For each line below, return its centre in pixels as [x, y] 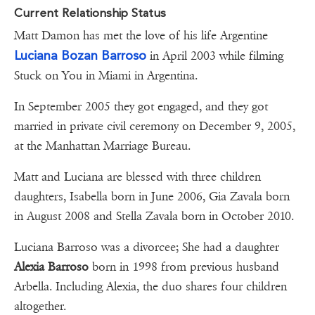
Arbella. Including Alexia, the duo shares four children [150, 287]
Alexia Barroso [51, 267]
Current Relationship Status [90, 13]
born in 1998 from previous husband [184, 267]
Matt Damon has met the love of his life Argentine [141, 36]
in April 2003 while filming [215, 56]
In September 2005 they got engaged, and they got [141, 107]
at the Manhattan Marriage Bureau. [102, 146]
